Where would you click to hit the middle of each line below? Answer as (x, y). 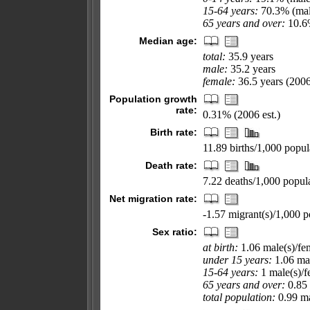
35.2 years (252, 69)
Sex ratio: (175, 232)
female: (219, 81)
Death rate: (171, 165)
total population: (239, 297)
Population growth (153, 99)
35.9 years (249, 56)
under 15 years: (237, 260)
